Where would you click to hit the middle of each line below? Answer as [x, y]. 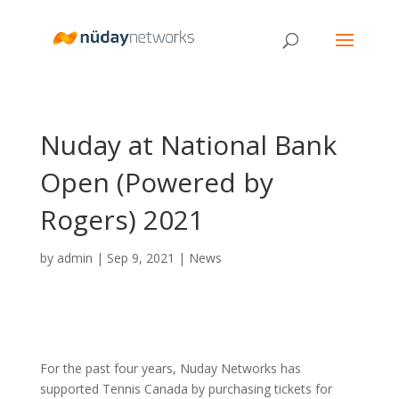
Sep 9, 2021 [140, 258]
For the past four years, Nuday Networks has [170, 368]
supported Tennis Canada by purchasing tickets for [186, 389]
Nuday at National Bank [188, 145]
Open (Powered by [156, 182]
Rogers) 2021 [122, 220]
